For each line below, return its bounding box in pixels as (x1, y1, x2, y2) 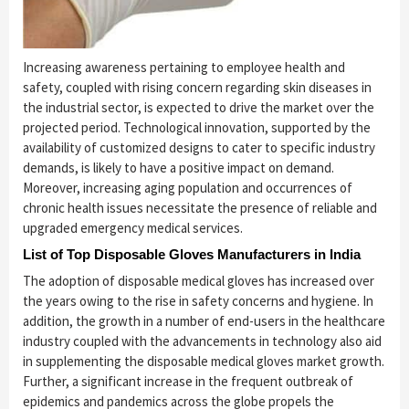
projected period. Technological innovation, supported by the (23, 119, 371, 137)
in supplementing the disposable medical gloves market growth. (23, 352, 384, 371)
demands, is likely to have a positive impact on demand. (23, 159, 334, 177)
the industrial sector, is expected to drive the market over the (23, 99, 374, 117)
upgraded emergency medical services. (23, 219, 243, 237)
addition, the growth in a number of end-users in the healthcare (23, 312, 385, 330)
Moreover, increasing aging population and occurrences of (23, 179, 352, 197)
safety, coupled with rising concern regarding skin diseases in (23, 79, 372, 97)
